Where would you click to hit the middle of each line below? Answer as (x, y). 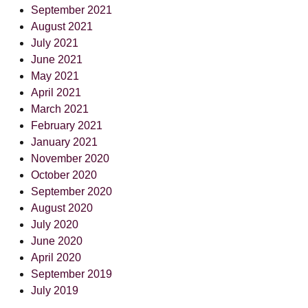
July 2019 (55, 290)
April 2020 (56, 257)
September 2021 (71, 10)
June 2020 (57, 241)
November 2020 (70, 158)
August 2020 (62, 208)
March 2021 (60, 109)
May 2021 (55, 76)
